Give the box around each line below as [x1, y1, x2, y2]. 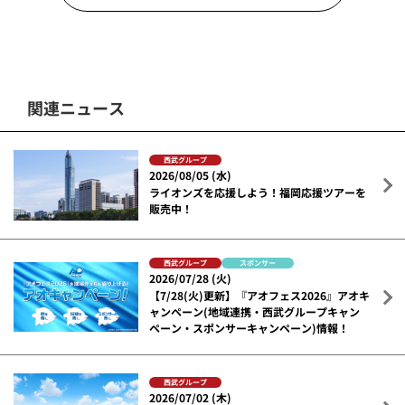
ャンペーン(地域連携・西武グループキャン [149, 304, 361, 320]
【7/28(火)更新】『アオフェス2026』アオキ [149, 287, 371, 304]
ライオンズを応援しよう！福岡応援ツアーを [149, 184, 367, 200]
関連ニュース [27, 96, 125, 120]
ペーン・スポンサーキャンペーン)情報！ [149, 320, 350, 336]
